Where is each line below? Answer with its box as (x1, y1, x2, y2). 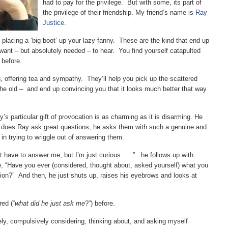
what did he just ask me (15, 199, 85, 207)
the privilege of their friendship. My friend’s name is (43, 9, 195, 16)
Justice (43, 19, 64, 26)
